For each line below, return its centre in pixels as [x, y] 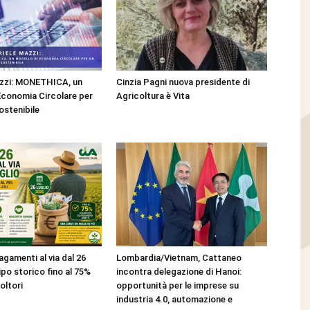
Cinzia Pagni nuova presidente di [183, 82]
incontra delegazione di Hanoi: [179, 272]
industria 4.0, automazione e [174, 299]
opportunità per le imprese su [177, 285]
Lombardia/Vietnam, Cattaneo [179, 258]
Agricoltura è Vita [153, 96]
